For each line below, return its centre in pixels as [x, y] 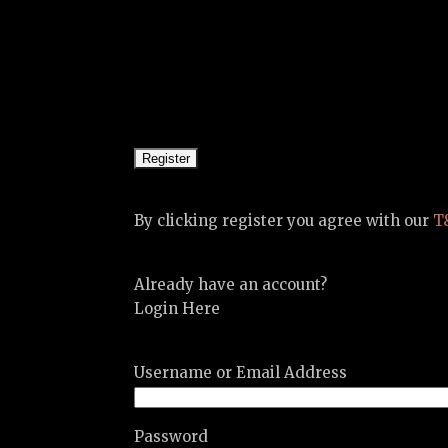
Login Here [177, 309]
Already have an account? [231, 285]
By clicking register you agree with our [284, 221]
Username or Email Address [241, 373]
